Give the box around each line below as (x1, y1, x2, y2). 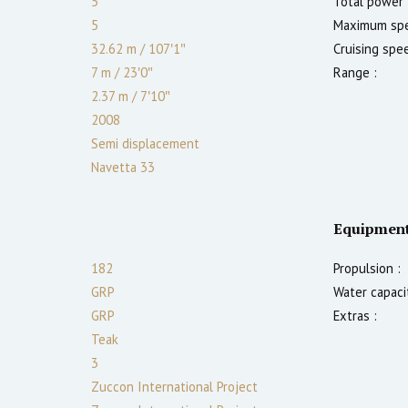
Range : (333, 63, 377, 81)
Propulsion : (333, 259, 401, 277)
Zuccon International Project (91, 377, 258, 395)
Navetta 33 (91, 158, 155, 176)
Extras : (333, 306, 377, 324)
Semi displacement (91, 134, 199, 152)
